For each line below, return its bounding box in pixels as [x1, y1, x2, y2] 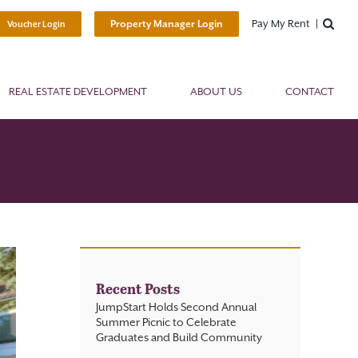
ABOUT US [190, 85, 243, 97]
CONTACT [285, 85, 335, 97]
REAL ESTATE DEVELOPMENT [9, 85, 148, 97]
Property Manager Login [110, 18, 224, 30]
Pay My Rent [252, 18, 311, 30]
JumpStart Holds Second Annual [96, 300, 257, 314]
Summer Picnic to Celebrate [96, 316, 237, 329]
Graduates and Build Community [96, 331, 262, 344]
